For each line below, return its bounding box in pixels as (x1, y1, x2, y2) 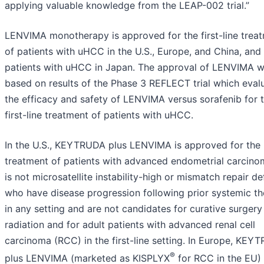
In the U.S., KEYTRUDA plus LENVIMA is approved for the (5, 139, 260, 151)
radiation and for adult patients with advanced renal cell (5, 219, 255, 231)
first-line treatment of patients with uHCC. (5, 109, 193, 121)
